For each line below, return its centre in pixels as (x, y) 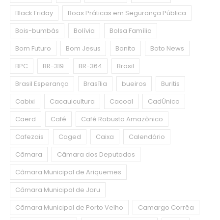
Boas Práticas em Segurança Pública (127, 13)
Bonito (125, 49)
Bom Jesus (83, 49)
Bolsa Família (131, 31)
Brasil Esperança (42, 84)
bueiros (134, 84)
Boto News (167, 49)
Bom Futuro (33, 49)
